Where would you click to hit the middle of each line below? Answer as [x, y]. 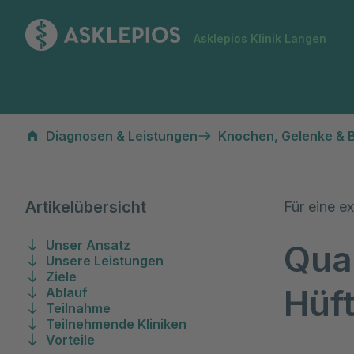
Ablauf [67, 292]
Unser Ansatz [88, 245]
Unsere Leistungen [105, 261]
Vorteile [70, 340]
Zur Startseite [220, 28]
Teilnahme [78, 308]
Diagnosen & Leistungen [122, 136]
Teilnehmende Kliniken [116, 324]
